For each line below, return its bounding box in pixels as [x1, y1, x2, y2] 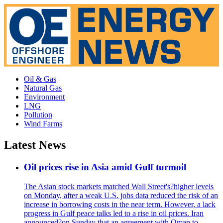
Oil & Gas [24, 75, 56, 84]
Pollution [24, 111, 52, 119]
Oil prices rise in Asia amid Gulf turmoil [24, 162, 186, 173]
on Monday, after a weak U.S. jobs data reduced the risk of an [24, 191, 218, 200]
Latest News [4, 138, 66, 152]
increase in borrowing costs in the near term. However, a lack [24, 200, 216, 209]
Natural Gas [24, 84, 62, 93]
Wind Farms [24, 119, 62, 128]
